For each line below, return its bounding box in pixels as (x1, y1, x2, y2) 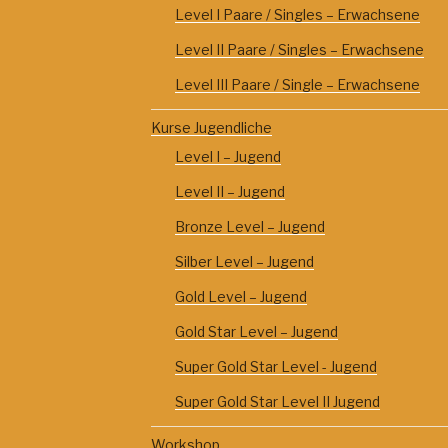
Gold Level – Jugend (174, 287, 307, 305)
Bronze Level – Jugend (174, 217, 325, 235)
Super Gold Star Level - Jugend (174, 357, 377, 375)
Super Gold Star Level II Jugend (174, 392, 380, 410)
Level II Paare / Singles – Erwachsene (174, 40, 424, 58)
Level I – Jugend (174, 147, 281, 165)
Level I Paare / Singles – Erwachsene (174, 5, 420, 23)
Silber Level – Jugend (174, 252, 314, 270)
